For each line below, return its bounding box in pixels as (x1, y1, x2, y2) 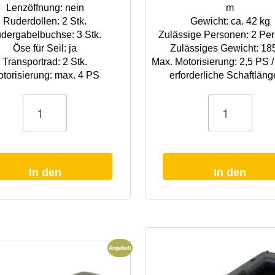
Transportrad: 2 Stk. (2, 56, 88, 67)
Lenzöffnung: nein (6, 2, 84, 13)
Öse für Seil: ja (13, 42, 77, 53)
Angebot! (109, 244, 132, 252)
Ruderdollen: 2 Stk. (3, 15, 87, 26)
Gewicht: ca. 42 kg (190, 15, 270, 26)
